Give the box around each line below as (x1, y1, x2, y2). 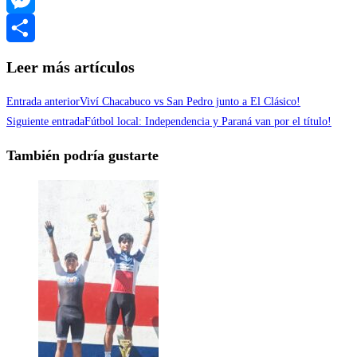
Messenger (6, 22, 53, 34)
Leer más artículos (6, 58, 135, 76)
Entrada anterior (6, 95, 80, 108)
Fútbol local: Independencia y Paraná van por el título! (84, 115, 331, 127)
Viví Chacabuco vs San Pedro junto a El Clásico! (80, 95, 300, 108)
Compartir (6, 50, 53, 63)
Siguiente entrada (6, 115, 84, 127)
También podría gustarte (6, 147, 159, 163)
